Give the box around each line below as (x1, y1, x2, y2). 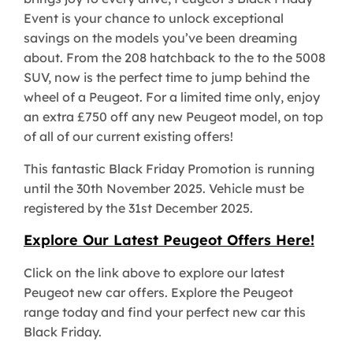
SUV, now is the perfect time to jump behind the (24, 69, 310, 85)
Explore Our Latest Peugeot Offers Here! (24, 230, 314, 249)
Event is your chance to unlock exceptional (24, 9, 284, 26)
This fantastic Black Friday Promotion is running (24, 160, 314, 176)
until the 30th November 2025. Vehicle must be (24, 180, 304, 196)
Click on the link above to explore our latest (24, 264, 284, 281)
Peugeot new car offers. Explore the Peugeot (24, 284, 293, 300)
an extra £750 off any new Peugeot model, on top (24, 108, 323, 124)
